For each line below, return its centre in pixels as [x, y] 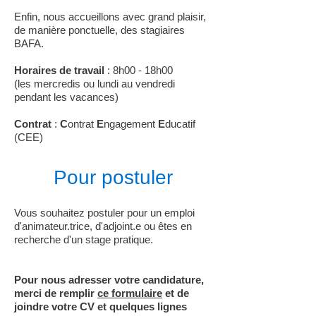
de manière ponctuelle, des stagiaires [99, 30]
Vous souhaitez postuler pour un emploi [104, 213]
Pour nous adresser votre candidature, [109, 280]
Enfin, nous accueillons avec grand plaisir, [110, 17]
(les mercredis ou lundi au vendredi [95, 84]
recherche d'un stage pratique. [84, 239]
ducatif [182, 124]
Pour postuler [113, 177]
